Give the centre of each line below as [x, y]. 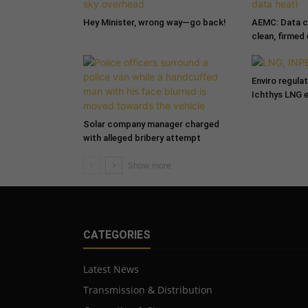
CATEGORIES [117, 234]
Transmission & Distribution [147, 289]
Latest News [111, 269]
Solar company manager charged [151, 124]
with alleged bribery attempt [142, 137]
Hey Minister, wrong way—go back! [154, 22]
